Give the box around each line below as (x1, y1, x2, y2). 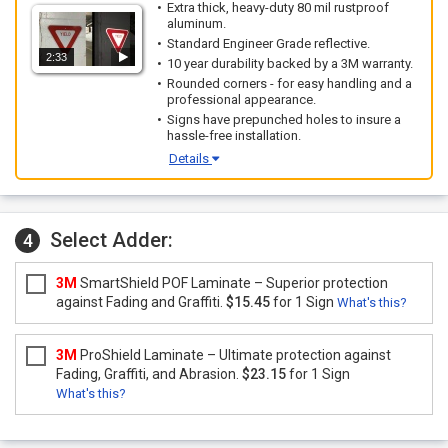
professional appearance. (167, 92, 316, 107)
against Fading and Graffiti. (56, 294, 226, 310)
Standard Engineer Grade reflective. (167, 36, 370, 51)
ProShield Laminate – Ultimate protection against (77, 347, 391, 363)
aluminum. (167, 16, 226, 31)
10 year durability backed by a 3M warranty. (167, 56, 413, 71)
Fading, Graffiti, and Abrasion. (56, 366, 242, 382)
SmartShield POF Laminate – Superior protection (77, 275, 388, 291)
